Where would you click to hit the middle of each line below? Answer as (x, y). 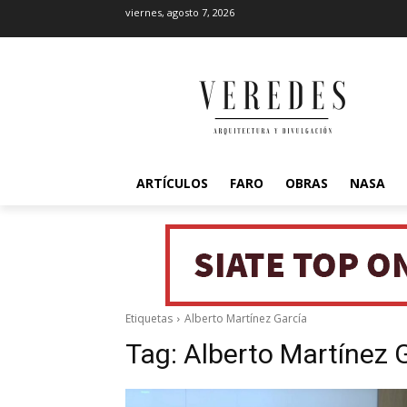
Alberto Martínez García (246, 318)
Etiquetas (149, 318)
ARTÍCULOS (172, 183)
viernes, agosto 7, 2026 (180, 12)
